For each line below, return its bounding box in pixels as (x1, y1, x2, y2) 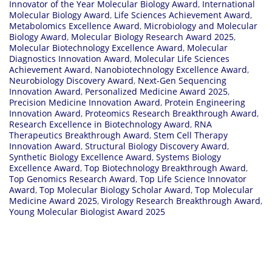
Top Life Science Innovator (140, 172, 246, 185)
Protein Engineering (165, 96, 245, 108)
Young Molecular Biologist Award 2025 (9, 205, 165, 217)
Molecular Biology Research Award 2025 (71, 30, 234, 42)
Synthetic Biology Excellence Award (9, 151, 152, 163)
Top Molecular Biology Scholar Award (39, 183, 191, 195)
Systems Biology (156, 151, 221, 163)
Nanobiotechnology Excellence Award (95, 63, 247, 75)
